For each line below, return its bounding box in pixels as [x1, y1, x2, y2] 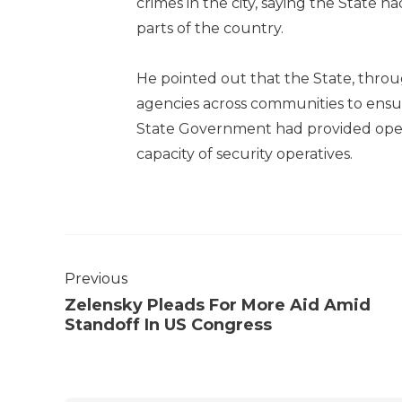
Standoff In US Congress [65, 314, 272, 335]
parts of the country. [136, 19, 284, 37]
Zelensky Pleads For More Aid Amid [65, 294, 371, 315]
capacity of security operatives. [136, 144, 353, 162]
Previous [65, 269, 127, 287]
